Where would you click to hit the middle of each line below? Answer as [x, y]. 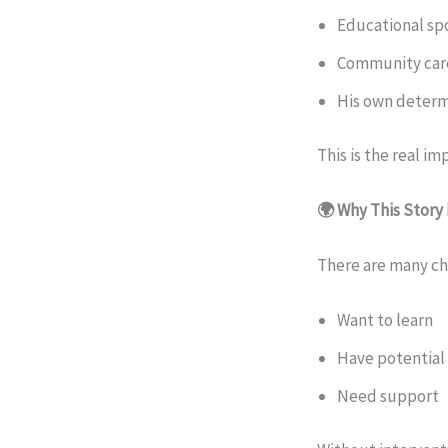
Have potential [391, 358]
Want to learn [385, 320]
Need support [388, 396]
